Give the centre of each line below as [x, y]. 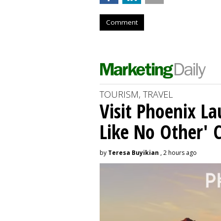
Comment [122, 22]
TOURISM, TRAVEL [136, 94]
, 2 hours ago [178, 152]
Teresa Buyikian [133, 152]
